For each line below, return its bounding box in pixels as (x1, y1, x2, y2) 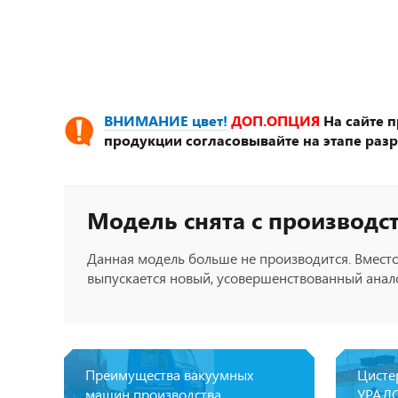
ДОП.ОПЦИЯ (231, 111, 320, 130)
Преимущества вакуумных (85, 365, 253, 384)
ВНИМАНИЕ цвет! (104, 111, 227, 130)
